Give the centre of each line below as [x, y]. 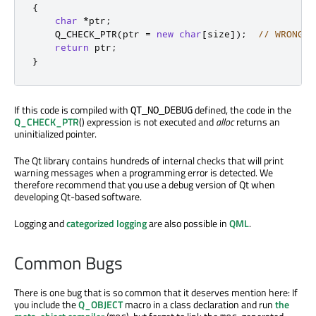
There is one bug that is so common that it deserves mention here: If [156, 293]
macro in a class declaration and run [199, 305]
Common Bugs [68, 263]
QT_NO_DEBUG [162, 109]
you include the [46, 305]
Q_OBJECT [101, 305]
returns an [257, 121]
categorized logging [107, 223]
